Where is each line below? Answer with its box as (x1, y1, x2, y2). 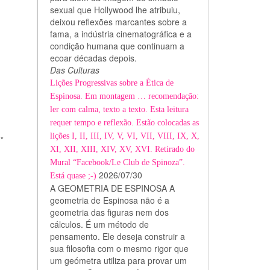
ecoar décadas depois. (49, 52, 139, 64)
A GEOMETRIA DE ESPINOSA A (49, 182, 175, 194)
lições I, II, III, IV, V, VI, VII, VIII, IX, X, (49, 131, 199, 140)
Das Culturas (49, 64, 99, 76)
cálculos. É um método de (49, 218, 149, 230)
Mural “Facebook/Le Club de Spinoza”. (49, 158, 185, 167)
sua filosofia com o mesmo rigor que (49, 242, 189, 254)
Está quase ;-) (49, 171, 96, 180)
